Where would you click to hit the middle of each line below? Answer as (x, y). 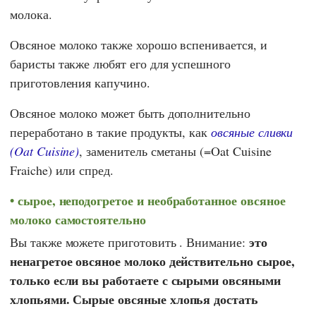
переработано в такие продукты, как (111, 132)
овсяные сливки (252, 132)
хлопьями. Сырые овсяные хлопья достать (134, 299)
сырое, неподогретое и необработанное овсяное (151, 200)
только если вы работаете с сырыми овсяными (145, 280)
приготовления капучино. (80, 82)
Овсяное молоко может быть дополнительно (130, 113)
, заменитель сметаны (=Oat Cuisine (175, 151)
